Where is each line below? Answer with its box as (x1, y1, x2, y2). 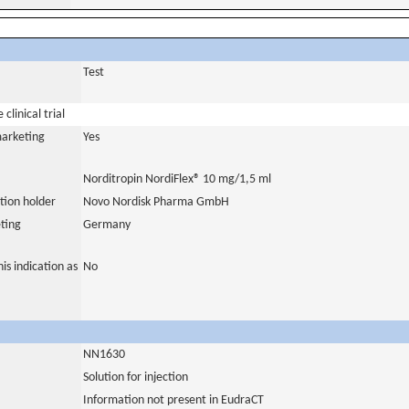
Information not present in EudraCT (83, 393, 264, 407)
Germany (83, 218, 131, 232)
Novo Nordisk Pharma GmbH (83, 195, 229, 209)
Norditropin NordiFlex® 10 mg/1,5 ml (83, 173, 271, 186)
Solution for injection (83, 371, 188, 384)
